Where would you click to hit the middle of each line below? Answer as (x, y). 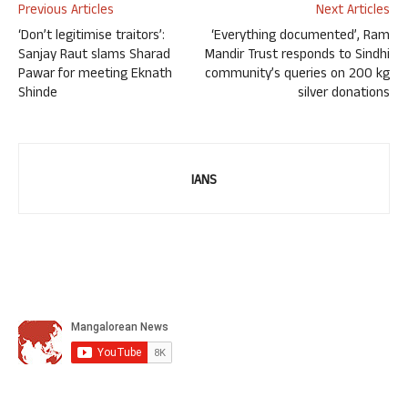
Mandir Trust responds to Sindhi (297, 56)
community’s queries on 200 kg (297, 75)
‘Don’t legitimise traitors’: (92, 36)
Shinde (38, 94)
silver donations (344, 94)
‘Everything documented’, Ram (301, 36)
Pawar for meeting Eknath (95, 75)
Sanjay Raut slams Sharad (94, 56)
